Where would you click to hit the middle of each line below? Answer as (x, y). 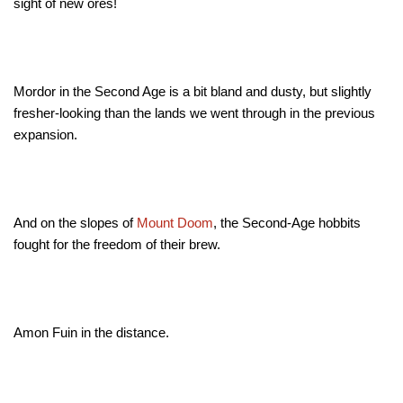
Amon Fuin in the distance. (91, 333)
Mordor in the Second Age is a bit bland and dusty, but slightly (193, 92)
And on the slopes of (75, 223)
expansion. (45, 135)
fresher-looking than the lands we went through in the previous (194, 113)
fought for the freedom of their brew (115, 245)
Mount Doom (175, 223)
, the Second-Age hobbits (287, 223)
